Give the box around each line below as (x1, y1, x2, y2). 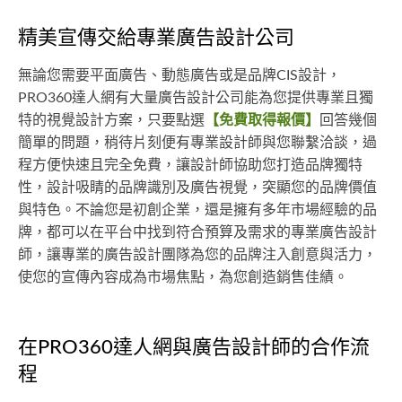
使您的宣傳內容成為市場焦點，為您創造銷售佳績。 (18, 270, 348, 285)
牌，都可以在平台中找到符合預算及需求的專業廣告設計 (18, 225, 377, 240)
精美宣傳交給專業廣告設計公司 (18, 28, 294, 48)
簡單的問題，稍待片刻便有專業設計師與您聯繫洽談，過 (18, 135, 377, 151)
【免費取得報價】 (205, 113, 319, 128)
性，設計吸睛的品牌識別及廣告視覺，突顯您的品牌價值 (18, 180, 377, 196)
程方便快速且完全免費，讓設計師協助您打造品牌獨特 (18, 158, 363, 173)
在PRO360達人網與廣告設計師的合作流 (18, 337, 370, 358)
